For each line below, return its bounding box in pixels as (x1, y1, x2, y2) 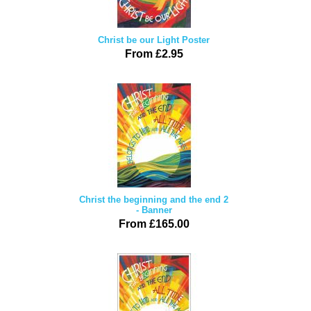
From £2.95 (124, 48, 183, 60)
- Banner (135, 205, 172, 215)
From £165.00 (118, 218, 190, 230)
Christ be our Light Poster (98, 35, 210, 45)
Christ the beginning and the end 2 (79, 194, 228, 205)
